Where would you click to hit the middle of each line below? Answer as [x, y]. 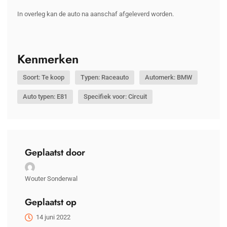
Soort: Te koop [44, 78]
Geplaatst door [55, 153]
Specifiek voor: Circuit [115, 97]
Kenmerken [48, 60]
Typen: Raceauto [105, 78]
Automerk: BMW [168, 78]
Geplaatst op [51, 202]
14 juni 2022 [53, 217]
